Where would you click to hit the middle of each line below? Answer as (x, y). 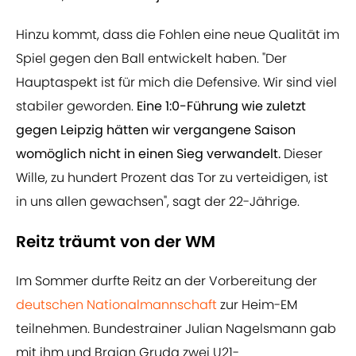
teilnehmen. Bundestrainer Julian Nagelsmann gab (176, 329)
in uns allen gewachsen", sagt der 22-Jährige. (158, 202)
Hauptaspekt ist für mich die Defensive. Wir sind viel (176, 83)
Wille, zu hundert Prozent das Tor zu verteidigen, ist (172, 178)
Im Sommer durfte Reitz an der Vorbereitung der (166, 281)
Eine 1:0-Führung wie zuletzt (221, 106)
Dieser (302, 154)
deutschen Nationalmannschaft (116, 305)
